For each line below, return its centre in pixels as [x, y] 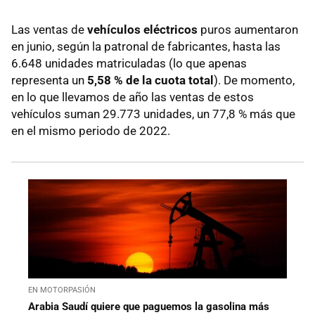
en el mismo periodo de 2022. [91, 131]
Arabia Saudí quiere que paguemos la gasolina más [149, 306]
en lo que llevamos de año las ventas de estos [133, 97]
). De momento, [254, 81]
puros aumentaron [248, 30]
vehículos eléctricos [142, 30]
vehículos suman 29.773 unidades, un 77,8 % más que [153, 114]
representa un [49, 81]
